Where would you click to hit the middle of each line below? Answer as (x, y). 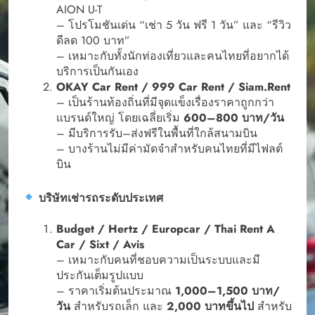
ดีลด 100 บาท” (93, 40)
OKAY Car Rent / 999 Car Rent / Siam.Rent (173, 86)
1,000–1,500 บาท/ (227, 291)
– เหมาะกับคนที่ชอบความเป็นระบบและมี (158, 260)
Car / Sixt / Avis (100, 244)
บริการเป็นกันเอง (97, 71)
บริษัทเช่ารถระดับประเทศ (99, 198)
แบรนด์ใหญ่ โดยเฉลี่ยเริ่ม (120, 117)
